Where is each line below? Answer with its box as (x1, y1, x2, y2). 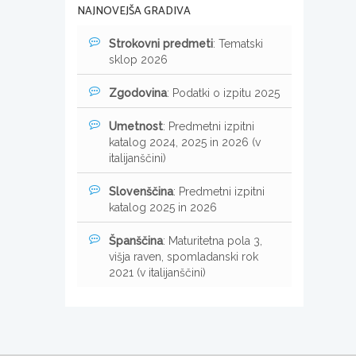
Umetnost (109, 119, 163, 133)
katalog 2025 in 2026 (109, 200, 217, 214)
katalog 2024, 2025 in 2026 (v (109, 135, 261, 149)
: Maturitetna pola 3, (163, 234, 262, 247)
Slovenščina (109, 184, 173, 198)
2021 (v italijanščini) (109, 265, 206, 279)
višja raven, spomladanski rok (109, 250, 258, 263)
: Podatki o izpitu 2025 (167, 86, 280, 99)
